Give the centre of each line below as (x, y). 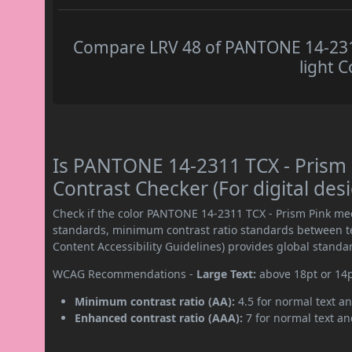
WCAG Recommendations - (125, 274)
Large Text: (227, 274)
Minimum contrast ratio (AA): (155, 302)
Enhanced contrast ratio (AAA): (159, 318)
